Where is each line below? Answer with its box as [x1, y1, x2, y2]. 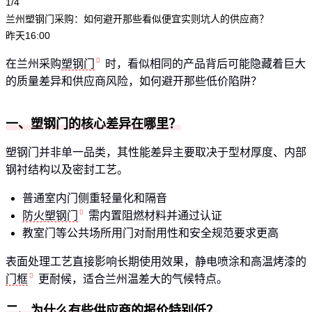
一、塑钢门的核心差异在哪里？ [6, 116, 181, 131]
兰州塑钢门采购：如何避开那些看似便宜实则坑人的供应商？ [6, 13, 269, 24]
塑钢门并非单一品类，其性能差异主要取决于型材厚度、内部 [6, 146, 306, 158]
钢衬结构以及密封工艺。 [6, 163, 128, 175]
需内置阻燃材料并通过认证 [88, 209, 222, 221]
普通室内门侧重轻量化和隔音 [22, 192, 167, 204]
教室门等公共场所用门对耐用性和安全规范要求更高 [22, 226, 279, 239]
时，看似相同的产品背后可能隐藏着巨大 [105, 57, 306, 70]
